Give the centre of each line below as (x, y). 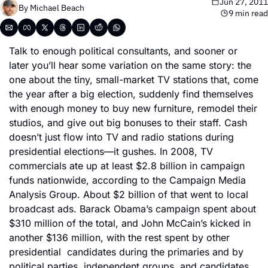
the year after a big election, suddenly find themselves (131, 94)
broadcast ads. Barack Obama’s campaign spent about (133, 209)
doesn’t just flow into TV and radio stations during (121, 137)
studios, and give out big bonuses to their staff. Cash (128, 123)
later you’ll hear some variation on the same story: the (130, 65)
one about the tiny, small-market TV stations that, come (134, 80)
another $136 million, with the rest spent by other (119, 237)
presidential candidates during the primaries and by (126, 252)
